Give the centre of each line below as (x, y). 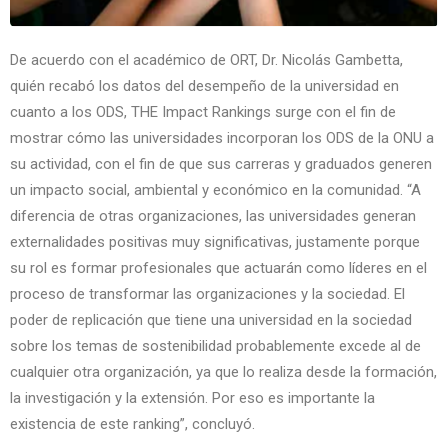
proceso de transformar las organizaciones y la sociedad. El (207, 294)
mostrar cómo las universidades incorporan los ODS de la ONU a (222, 138)
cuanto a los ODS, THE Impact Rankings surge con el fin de (203, 112)
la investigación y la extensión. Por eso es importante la (192, 398)
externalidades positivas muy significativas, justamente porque (215, 242)
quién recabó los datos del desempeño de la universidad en (204, 86)
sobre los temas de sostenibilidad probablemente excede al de (215, 346)
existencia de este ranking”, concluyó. (132, 424)
